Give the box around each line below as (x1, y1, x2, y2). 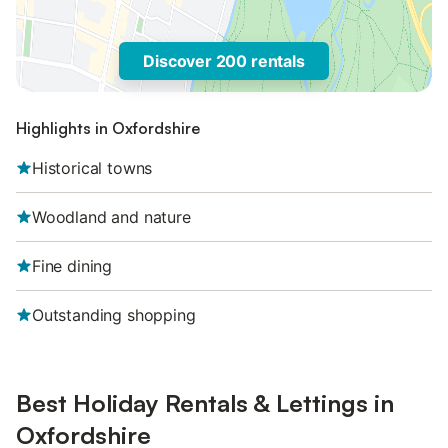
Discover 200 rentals (143, 51, 305, 71)
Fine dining (32, 256, 113, 276)
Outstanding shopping (32, 305, 196, 325)
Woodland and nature (32, 207, 191, 227)
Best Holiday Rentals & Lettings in (16, 388, 394, 418)
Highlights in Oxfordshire (16, 118, 200, 138)
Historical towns (32, 158, 153, 178)
